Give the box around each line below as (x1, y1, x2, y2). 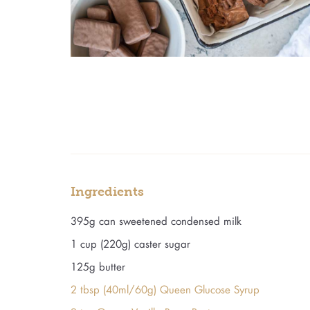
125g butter (71, 259, 125, 273)
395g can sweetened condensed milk (71, 213, 241, 228)
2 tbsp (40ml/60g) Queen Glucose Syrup (71, 282, 259, 296)
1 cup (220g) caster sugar (71, 236, 190, 250)
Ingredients (71, 184, 144, 199)
